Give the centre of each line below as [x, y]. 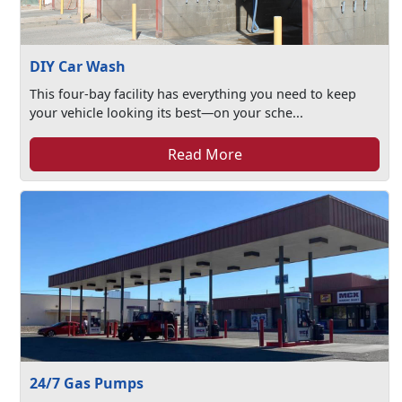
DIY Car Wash [78, 66]
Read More [205, 154]
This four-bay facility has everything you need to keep [193, 94]
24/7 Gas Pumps [87, 383]
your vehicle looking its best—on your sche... [167, 113]
